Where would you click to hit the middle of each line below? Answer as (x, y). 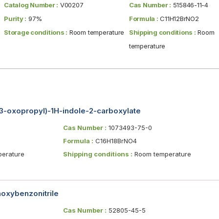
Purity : (15, 18)
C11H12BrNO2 (178, 18)
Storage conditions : (36, 32)
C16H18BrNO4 (115, 141)
